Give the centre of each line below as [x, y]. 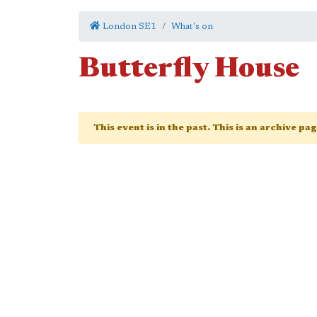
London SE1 [128, 27]
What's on [192, 27]
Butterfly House [189, 70]
